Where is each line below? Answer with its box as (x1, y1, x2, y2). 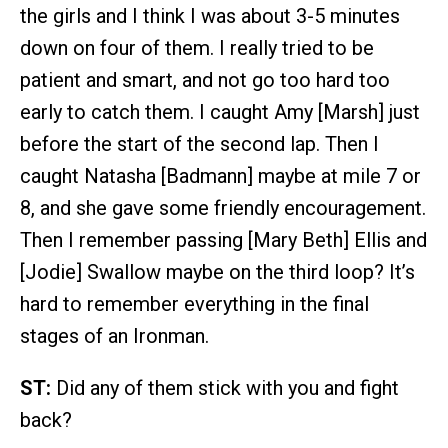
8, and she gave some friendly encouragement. (20, 195, 426, 220)
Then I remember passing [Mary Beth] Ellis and (20, 227, 427, 252)
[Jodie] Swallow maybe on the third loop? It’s (20, 259, 415, 284)
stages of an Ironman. (20, 323, 209, 348)
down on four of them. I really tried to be (20, 35, 374, 60)
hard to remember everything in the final (20, 291, 369, 316)
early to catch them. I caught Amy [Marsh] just (20, 99, 420, 124)
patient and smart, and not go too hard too (20, 67, 390, 92)
